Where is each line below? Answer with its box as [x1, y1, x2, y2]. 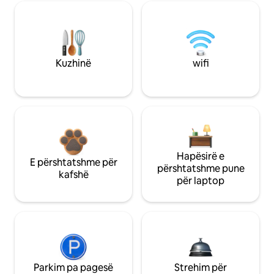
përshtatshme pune [157, 161, 245, 175]
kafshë [58, 168, 89, 181]
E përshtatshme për [29, 155, 117, 169]
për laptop [177, 174, 224, 187]
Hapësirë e [177, 149, 224, 163]
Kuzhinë [56, 56, 91, 70]
